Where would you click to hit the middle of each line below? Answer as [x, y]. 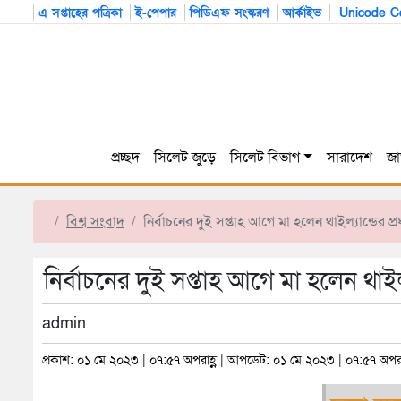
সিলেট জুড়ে [185, 158]
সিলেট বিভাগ [265, 158]
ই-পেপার [156, 13]
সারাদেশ [349, 158]
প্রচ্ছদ [126, 158]
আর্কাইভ [302, 13]
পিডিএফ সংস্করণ [230, 13]
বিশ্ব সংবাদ [95, 222]
